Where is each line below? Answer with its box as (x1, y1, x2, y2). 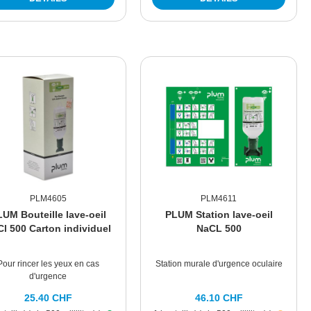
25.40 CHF (24, 292, 72, 304)
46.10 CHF (194, 292, 243, 304)
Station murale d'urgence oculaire (155, 259, 283, 269)
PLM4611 (201, 194, 237, 204)
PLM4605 (29, 194, 67, 204)
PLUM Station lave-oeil (165, 209, 273, 221)
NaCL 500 (196, 223, 242, 235)
